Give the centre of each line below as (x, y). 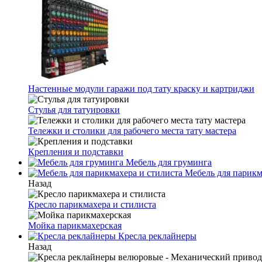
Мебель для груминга (168, 162)
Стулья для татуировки (74, 110)
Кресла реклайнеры (156, 236)
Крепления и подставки (76, 152)
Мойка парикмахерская (75, 225)
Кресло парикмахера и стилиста (92, 204)
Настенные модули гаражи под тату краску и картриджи (141, 89)
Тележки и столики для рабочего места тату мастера (132, 131)
